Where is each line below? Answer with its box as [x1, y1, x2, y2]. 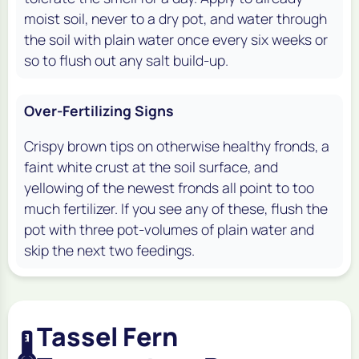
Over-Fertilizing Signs [24, 100, 174, 120]
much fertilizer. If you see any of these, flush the [24, 198, 328, 218]
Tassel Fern [37, 318, 178, 354]
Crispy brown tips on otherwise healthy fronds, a [24, 135, 329, 155]
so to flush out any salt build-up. [24, 50, 228, 70]
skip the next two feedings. [24, 240, 195, 260]
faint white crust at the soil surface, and [24, 156, 278, 176]
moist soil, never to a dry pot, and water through [24, 8, 327, 28]
